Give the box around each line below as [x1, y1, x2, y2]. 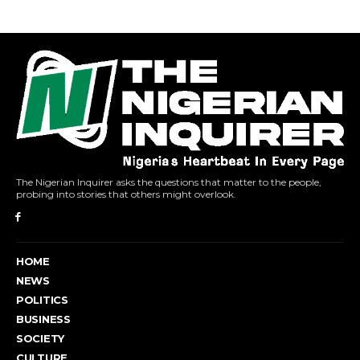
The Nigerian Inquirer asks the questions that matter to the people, [16, 176, 321, 189]
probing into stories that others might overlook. [16, 188, 236, 201]
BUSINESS [16, 312, 71, 325]
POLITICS [16, 292, 68, 306]
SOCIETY [16, 331, 64, 345]
